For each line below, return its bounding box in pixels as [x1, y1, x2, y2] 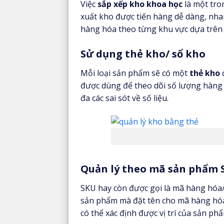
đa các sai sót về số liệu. [80, 92, 168, 103]
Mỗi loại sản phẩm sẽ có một [80, 67, 189, 78]
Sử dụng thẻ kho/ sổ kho [80, 46, 205, 60]
